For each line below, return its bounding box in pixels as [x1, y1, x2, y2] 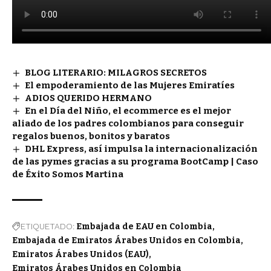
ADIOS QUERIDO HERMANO [25, 93, 152, 103]
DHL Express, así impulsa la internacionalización [25, 143, 258, 154]
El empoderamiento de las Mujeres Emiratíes [25, 80, 235, 91]
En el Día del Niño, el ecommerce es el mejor [25, 105, 232, 116]
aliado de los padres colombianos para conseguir [12, 118, 244, 129]
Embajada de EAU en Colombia [76, 221, 212, 232]
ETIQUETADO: [21, 221, 74, 231]
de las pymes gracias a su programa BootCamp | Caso [12, 156, 258, 167]
